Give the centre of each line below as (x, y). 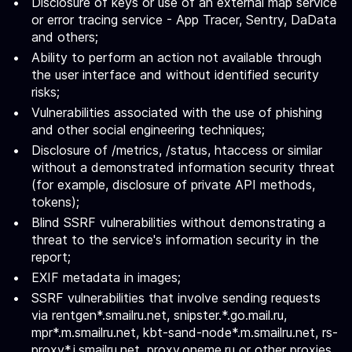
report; (51, 257)
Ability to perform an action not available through (176, 57)
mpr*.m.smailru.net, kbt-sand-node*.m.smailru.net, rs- (185, 332)
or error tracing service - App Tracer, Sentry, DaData (184, 20)
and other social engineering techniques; (148, 130)
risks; (46, 92)
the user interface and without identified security (175, 75)
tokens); (55, 202)
